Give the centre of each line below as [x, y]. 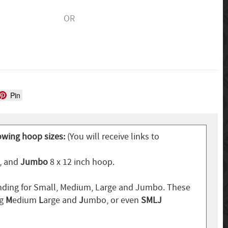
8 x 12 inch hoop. [81, 162]
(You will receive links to [113, 137]
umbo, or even [112, 201]
